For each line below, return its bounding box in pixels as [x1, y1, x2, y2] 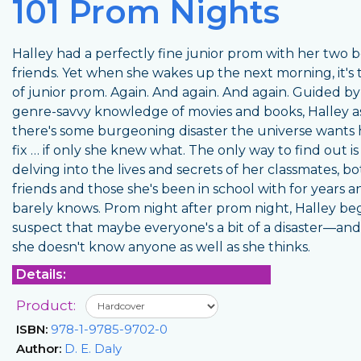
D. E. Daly [61, 340, 122, 356]
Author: [16, 340, 61, 356]
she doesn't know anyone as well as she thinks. [12, 239, 310, 255]
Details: [16, 266, 66, 282]
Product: [16, 297, 79, 313]
